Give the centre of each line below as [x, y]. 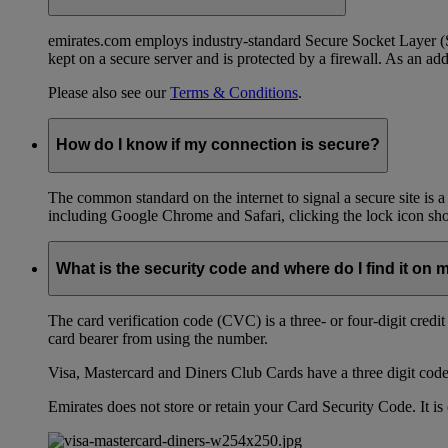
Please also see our [109, 92]
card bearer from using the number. [158, 339]
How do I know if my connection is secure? [218, 145]
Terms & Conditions [234, 92]
